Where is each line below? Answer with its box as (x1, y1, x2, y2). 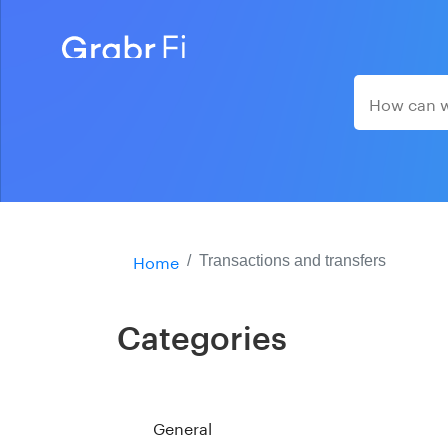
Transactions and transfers (199, 251, 386, 269)
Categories (117, 323, 287, 356)
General (153, 413, 212, 439)
